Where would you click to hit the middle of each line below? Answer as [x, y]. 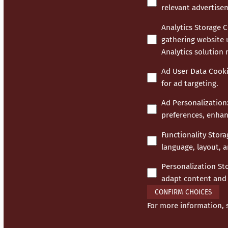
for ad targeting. [190, 84]
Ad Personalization [194, 103]
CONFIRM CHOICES [183, 192]
